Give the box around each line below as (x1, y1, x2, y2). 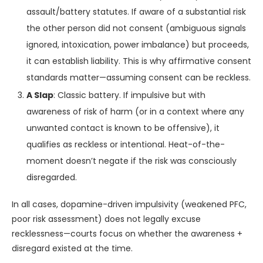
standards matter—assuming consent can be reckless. (26, 72, 251, 83)
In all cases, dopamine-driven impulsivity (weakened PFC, (12, 198, 247, 210)
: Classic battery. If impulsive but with (53, 89, 205, 101)
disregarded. (26, 171, 77, 183)
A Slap (26, 89, 53, 101)
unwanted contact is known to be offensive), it (26, 122, 220, 134)
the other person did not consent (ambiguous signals (26, 22, 246, 34)
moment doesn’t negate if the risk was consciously (26, 155, 237, 167)
